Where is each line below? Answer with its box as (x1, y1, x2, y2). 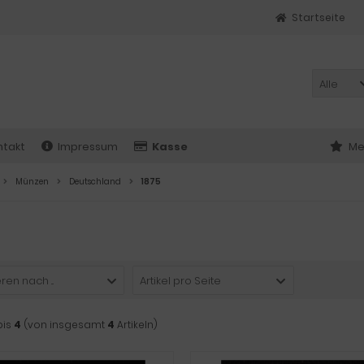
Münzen (15, 175, 49, 188)
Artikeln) (115, 318, 158, 331)
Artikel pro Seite (140, 273, 222, 288)
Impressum (58, 139, 118, 154)
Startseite (292, 11, 345, 24)
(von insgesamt (21, 318, 107, 331)
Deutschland (69, 175, 121, 188)
